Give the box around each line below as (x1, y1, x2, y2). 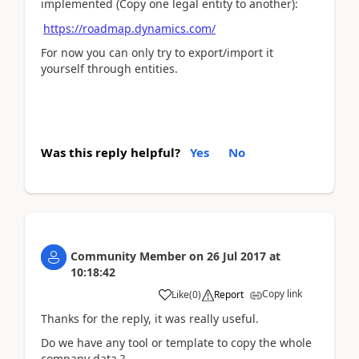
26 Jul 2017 (207, 248, 266, 264)
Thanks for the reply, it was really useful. (41, 310, 259, 326)
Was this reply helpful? (41, 143, 180, 160)
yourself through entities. (41, 61, 178, 76)
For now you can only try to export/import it (41, 45, 273, 60)
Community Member (71, 248, 186, 264)
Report (214, 287, 244, 301)
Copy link (262, 286, 302, 301)
